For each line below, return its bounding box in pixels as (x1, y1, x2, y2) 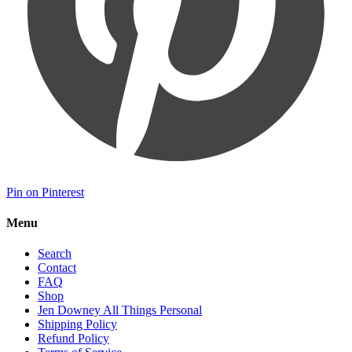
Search (38, 247, 71, 261)
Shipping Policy (38, 317, 117, 332)
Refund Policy (38, 332, 109, 346)
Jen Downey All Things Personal (38, 303, 202, 317)
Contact (38, 261, 76, 275)
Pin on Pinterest (6, 185, 84, 199)
